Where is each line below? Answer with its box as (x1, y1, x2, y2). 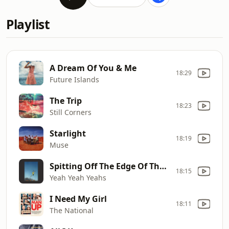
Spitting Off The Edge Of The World (159, 160, 167, 172)
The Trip (50, 95, 82, 106)
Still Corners (50, 107, 91, 117)
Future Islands (50, 74, 99, 84)
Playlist (6, 16, 50, 33)
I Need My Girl (50, 193, 107, 204)
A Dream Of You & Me (50, 62, 136, 74)
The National (50, 205, 94, 215)
